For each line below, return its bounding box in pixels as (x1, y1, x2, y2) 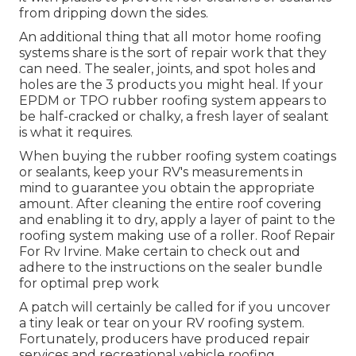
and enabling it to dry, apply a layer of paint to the (19, 211, 335, 227)
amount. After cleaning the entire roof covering (19, 195, 322, 211)
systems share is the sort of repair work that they (19, 44, 327, 60)
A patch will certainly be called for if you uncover (19, 299, 331, 315)
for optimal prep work (19, 275, 159, 291)
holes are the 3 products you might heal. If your (19, 76, 323, 92)
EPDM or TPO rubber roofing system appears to (19, 92, 327, 108)
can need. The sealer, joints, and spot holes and (19, 60, 316, 76)
